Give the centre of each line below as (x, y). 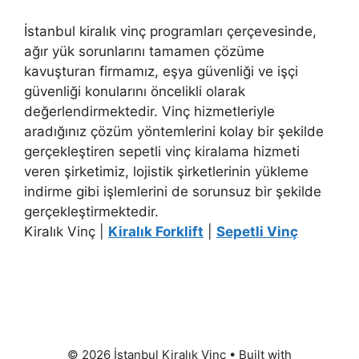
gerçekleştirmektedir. (91, 211)
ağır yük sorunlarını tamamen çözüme (144, 51)
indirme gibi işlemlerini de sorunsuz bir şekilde (173, 191)
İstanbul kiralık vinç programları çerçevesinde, (170, 31)
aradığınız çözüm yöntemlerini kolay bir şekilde (174, 131)
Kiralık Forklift (156, 231)
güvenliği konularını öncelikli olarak (135, 91)
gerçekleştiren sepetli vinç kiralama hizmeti (162, 151)
